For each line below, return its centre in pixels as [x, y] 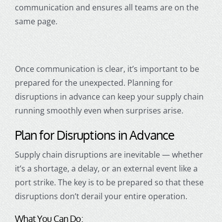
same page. [36, 21]
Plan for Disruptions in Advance [95, 135]
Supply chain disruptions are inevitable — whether [109, 154]
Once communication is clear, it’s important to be [107, 69]
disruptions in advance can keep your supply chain [109, 96]
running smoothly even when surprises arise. [99, 110]
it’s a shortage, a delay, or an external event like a [106, 168]
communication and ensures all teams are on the [107, 7]
